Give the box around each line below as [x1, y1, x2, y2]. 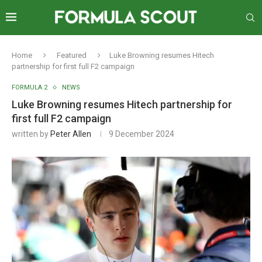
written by [12, 129, 50, 139]
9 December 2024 [109, 129, 174, 139]
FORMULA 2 [12, 84, 47, 91]
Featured [57, 51, 87, 60]
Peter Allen [50, 129, 91, 139]
